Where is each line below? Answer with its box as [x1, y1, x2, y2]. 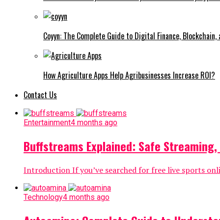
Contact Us [24, 88, 57, 101]
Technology [24, 192, 63, 202]
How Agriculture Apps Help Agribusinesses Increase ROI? [43, 69, 215, 81]
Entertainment [24, 117, 71, 127]
